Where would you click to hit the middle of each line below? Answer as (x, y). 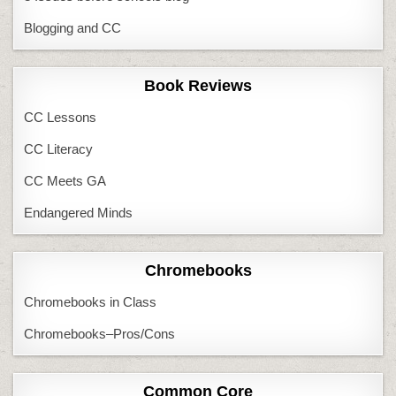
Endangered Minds (79, 213)
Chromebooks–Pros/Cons (100, 334)
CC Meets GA (65, 181)
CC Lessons (61, 118)
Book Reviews (198, 86)
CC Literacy (59, 149)
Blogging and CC (73, 28)
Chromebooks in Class (91, 302)
